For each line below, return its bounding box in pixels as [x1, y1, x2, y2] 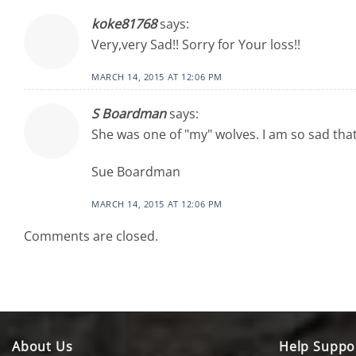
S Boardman [91, 104, 166, 122]
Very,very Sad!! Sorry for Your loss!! [91, 35, 300, 53]
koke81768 [91, 14, 157, 33]
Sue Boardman [91, 163, 180, 180]
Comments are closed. [24, 227, 158, 246]
